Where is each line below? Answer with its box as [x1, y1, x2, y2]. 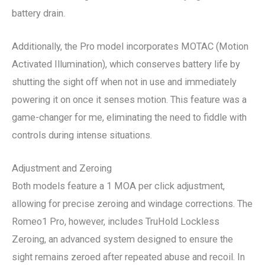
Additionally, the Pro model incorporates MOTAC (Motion [12, 40, 248, 52]
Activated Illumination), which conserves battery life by [12, 58, 240, 70]
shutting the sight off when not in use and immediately [12, 76, 237, 88]
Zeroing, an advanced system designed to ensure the [12, 234, 233, 245]
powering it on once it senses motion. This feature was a [12, 93, 247, 105]
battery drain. [12, 7, 65, 19]
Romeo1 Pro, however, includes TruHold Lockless [12, 216, 219, 228]
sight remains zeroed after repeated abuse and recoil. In [12, 251, 245, 263]
